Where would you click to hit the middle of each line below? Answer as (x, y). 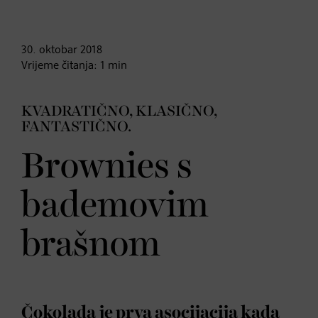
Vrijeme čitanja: (61, 66)
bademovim (115, 206)
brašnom (91, 245)
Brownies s (107, 167)
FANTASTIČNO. (76, 127)
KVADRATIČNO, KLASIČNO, (119, 111)
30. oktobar (49, 50)
